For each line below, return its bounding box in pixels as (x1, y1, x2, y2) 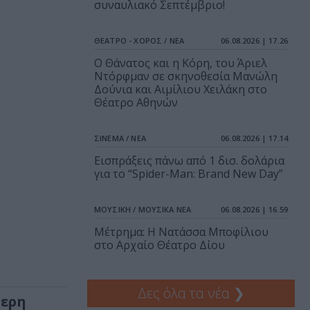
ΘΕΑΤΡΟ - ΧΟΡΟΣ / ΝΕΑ (94, 35, 184, 46)
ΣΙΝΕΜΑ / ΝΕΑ (94, 133, 146, 144)
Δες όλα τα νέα (137, 284, 233, 303)
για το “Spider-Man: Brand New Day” (94, 166, 283, 182)
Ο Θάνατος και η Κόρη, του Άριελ (94, 55, 267, 71)
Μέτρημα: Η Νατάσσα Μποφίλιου (94, 224, 268, 240)
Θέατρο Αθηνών (94, 95, 178, 111)
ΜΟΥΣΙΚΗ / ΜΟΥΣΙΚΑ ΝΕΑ (94, 204, 192, 215)
